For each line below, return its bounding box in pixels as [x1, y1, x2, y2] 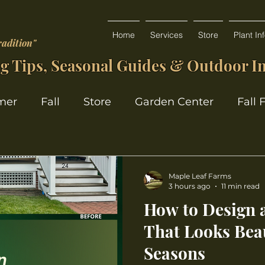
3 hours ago [169, 182, 211, 190]
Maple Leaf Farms [169, 172, 231, 180]
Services [150, 30, 183, 40]
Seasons [144, 242, 205, 264]
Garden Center [135, 95, 214, 108]
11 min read [221, 182, 260, 190]
